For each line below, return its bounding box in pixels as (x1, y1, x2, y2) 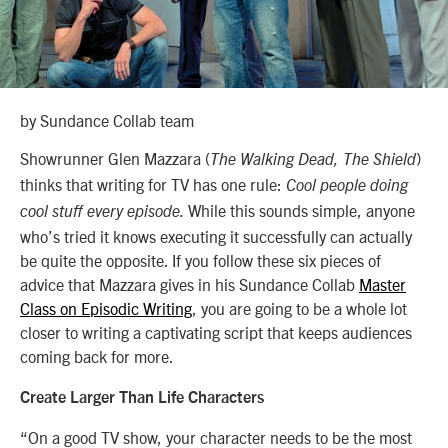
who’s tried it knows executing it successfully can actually (20, 226, 412, 247)
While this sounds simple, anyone (188, 200, 415, 221)
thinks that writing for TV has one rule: (20, 174, 286, 195)
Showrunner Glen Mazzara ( (20, 148, 210, 169)
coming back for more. (20, 346, 177, 367)
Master (359, 274, 406, 295)
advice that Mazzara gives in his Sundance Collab (20, 274, 359, 295)
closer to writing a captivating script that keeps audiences (20, 322, 412, 343)
